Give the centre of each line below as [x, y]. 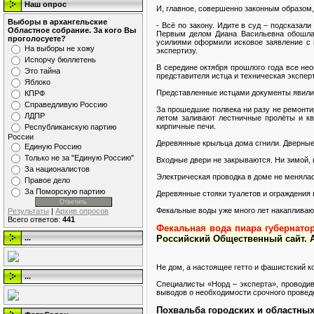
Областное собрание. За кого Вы [72, 30]
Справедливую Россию [66, 104]
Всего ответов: [35, 219]
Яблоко [37, 82]
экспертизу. [177, 50]
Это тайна [42, 71]
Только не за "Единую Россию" [79, 158]
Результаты [28, 211]
